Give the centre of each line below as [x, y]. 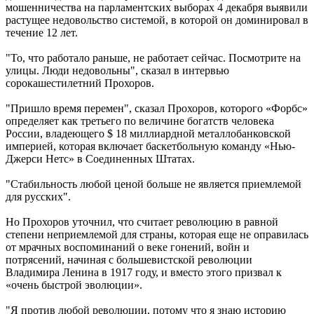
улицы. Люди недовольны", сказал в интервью [117, 71]
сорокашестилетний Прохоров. [80, 83]
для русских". [38, 197]
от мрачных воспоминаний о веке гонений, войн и [128, 247]
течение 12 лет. [42, 33]
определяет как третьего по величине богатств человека [140, 121]
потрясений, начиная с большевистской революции [129, 260]
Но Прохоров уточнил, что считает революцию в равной [142, 222]
